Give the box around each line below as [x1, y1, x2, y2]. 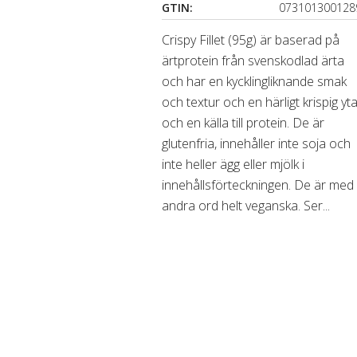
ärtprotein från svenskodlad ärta [162, 52, 345, 69]
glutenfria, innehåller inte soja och [162, 135, 351, 152]
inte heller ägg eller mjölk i [162, 155, 305, 173]
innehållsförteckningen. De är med [162, 176, 355, 194]
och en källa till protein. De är [162, 114, 325, 131]
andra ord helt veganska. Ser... [162, 197, 331, 214]
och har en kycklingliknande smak [162, 73, 347, 90]
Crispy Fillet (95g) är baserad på [162, 31, 340, 49]
